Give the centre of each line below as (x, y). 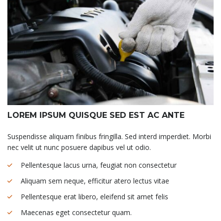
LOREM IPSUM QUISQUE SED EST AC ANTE (96, 115)
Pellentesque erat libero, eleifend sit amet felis (94, 196)
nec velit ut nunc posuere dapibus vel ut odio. (79, 147)
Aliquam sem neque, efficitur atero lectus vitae (95, 181)
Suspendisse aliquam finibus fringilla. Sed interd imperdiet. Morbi (109, 136)
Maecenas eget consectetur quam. (76, 212)
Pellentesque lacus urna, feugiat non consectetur (99, 165)
